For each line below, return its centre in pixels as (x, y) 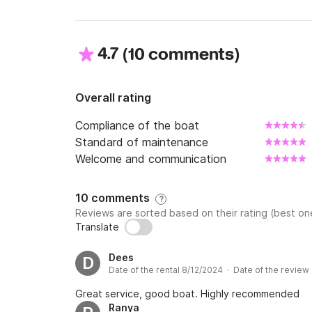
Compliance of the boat (137, 125)
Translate (97, 227)
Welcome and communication (151, 159)
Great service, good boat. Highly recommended (187, 294)
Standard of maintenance (142, 142)
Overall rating (113, 97)
